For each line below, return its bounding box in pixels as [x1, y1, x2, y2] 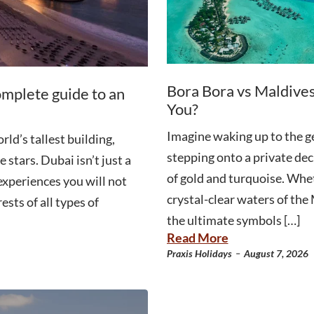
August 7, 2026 [243, 247, 308, 259]
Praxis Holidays [166, 247, 232, 259]
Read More [166, 229, 228, 245]
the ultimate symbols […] [166, 212, 300, 228]
